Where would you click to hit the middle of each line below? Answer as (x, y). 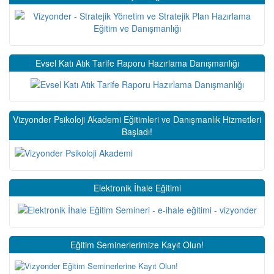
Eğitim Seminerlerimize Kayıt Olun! (137, 244)
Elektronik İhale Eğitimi (137, 188)
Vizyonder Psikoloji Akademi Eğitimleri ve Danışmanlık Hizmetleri (137, 119)
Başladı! (137, 131)
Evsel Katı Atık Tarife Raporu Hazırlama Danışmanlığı (137, 63)
